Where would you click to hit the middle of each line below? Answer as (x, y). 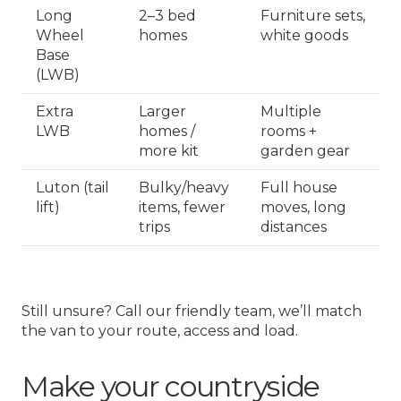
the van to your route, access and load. (160, 331)
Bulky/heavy (184, 188)
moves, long (303, 208)
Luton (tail (73, 188)
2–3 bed (167, 16)
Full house (299, 188)
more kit (169, 151)
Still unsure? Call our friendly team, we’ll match (192, 311)
